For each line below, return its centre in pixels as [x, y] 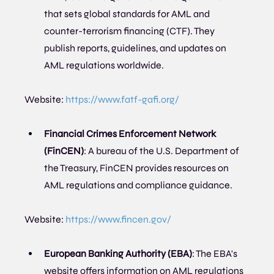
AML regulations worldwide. [104, 65]
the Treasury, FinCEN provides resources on [138, 168]
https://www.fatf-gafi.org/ [123, 100]
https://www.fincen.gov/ [119, 220]
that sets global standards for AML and [128, 14]
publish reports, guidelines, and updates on [136, 48]
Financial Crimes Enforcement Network [131, 134]
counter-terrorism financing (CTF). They [131, 31]
